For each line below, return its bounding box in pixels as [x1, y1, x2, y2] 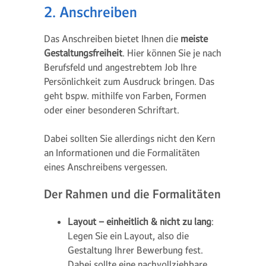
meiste [180, 33, 208, 45]
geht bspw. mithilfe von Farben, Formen [44, 90, 206, 102]
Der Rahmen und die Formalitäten [44, 186, 221, 202]
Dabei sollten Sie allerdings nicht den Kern [44, 132, 215, 144]
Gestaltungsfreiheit [44, 47, 122, 59]
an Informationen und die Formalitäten [44, 147, 199, 159]
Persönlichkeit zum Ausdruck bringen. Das [44, 75, 214, 87]
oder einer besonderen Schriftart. [44, 104, 179, 116]
